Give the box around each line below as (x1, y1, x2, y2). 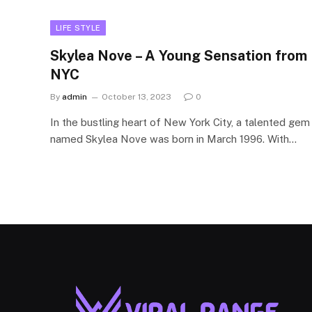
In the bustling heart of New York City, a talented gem (50, 116, 310, 128)
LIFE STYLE (56, 23, 101, 32)
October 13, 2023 (102, 91, 171, 102)
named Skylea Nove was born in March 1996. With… (50, 132, 297, 145)
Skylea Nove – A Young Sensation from (50, 47, 307, 64)
